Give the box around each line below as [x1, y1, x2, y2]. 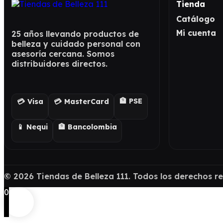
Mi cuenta [176, 27, 216, 38]
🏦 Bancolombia [58, 122, 117, 132]
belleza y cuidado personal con [11, 38, 140, 49]
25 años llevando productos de [11, 28, 139, 39]
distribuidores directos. [11, 58, 108, 69]
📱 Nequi [16, 122, 48, 132]
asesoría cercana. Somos [11, 48, 114, 59]
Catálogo [176, 13, 215, 24]
